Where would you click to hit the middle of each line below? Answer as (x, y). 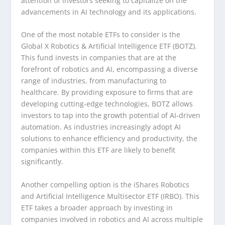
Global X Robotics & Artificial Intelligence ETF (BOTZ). (109, 46)
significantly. (42, 162)
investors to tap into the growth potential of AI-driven (111, 116)
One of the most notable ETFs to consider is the (101, 35)
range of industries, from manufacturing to (94, 81)
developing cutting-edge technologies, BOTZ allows (107, 104)
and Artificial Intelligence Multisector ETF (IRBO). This (110, 196)
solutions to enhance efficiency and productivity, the (109, 139)
